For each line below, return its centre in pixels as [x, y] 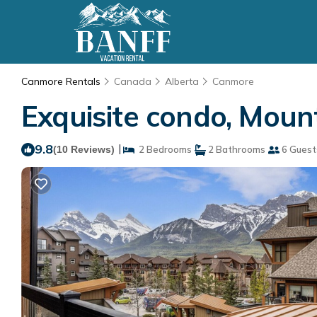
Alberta [182, 81]
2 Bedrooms [163, 149]
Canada [133, 81]
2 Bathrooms [236, 149]
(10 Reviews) [84, 149]
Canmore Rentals [62, 81]
